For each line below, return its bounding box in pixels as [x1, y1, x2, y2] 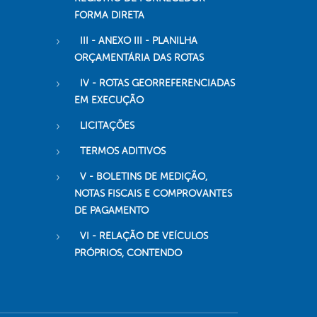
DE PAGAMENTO [74, 205, 149, 217]
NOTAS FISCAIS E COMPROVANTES [74, 188, 232, 200]
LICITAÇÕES [79, 120, 134, 132]
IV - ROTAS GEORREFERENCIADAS [79, 78, 235, 89]
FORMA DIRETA [74, 10, 144, 21]
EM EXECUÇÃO [74, 95, 144, 106]
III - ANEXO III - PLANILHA [79, 35, 197, 47]
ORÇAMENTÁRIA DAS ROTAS [74, 52, 204, 64]
